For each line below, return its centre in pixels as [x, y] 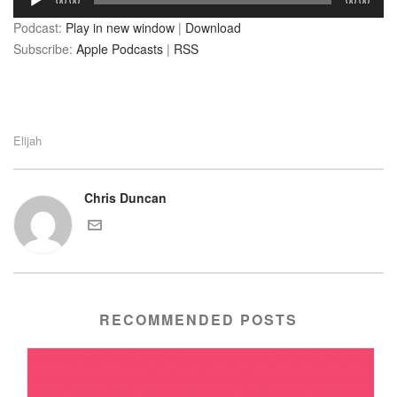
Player [30, 12]
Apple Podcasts [120, 49]
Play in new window [120, 27]
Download [213, 27]
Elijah [27, 140]
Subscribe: [45, 49]
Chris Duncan [125, 198]
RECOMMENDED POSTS [198, 319]
